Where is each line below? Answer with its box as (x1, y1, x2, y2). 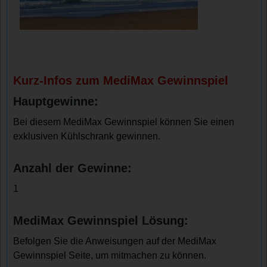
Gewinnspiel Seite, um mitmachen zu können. (13, 250, 207, 260)
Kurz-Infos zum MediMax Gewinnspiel (13, 74, 229, 87)
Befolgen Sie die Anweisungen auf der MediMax (13, 236, 217, 246)
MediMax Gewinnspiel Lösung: (13, 214, 189, 227)
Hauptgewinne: (13, 95, 99, 108)
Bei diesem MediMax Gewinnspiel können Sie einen (13, 117, 235, 127)
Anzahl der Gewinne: (13, 162, 132, 175)
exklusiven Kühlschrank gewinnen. (13, 131, 161, 141)
